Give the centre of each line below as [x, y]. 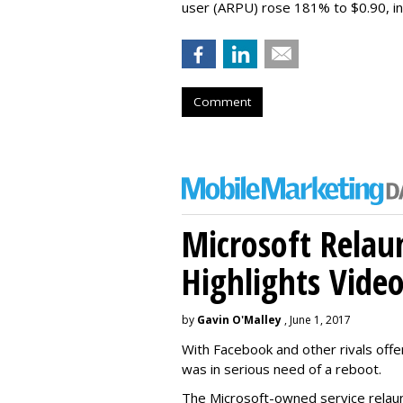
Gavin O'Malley [239, 320]
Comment [222, 102]
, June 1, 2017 [316, 320]
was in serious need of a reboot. [282, 369]
